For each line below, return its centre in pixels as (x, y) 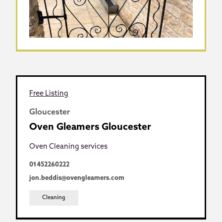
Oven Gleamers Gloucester (90, 128)
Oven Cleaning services (69, 147)
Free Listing (49, 94)
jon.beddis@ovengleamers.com (77, 178)
